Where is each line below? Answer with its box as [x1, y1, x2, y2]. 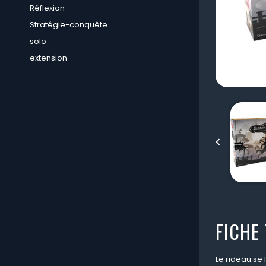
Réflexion [30, 2, 65, 14]
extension [30, 52, 67, 64]
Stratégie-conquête [30, 19, 107, 30]
